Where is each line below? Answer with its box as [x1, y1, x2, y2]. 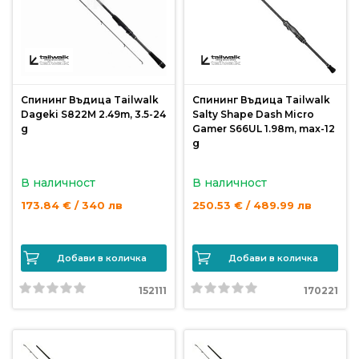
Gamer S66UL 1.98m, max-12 [192, 123, 335, 135]
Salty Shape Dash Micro [192, 108, 314, 120]
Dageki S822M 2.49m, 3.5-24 [21, 108, 166, 120]
